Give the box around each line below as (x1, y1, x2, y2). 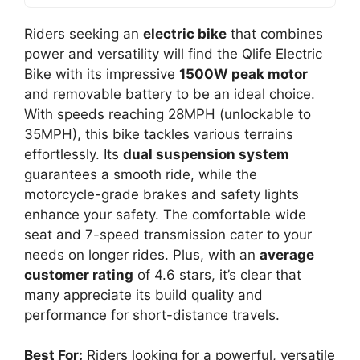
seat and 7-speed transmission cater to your (24, 226, 312, 243)
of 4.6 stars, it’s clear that (133, 266, 301, 283)
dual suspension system (123, 145, 289, 162)
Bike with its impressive (24, 65, 179, 82)
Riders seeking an (24, 25, 143, 42)
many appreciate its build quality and (24, 286, 263, 303)
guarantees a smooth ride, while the (24, 166, 257, 182)
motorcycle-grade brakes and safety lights (24, 186, 299, 202)
